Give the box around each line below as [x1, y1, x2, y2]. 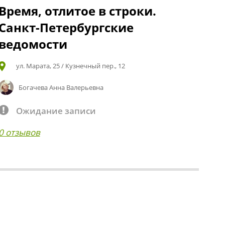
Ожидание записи [16, 104, 96, 117]
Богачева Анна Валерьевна [19, 82, 104, 92]
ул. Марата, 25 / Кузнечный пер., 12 [16, 61, 125, 70]
